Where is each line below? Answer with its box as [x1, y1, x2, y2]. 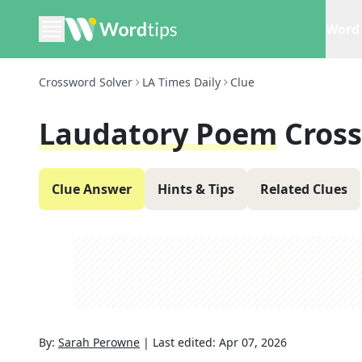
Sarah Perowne [58, 335, 140, 350]
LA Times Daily [142, 74, 221, 90]
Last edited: [153, 335, 219, 350]
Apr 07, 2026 [219, 335, 287, 350]
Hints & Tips [158, 180, 234, 198]
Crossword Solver [39, 74, 133, 90]
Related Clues [260, 180, 347, 198]
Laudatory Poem [39, 114, 277, 154]
